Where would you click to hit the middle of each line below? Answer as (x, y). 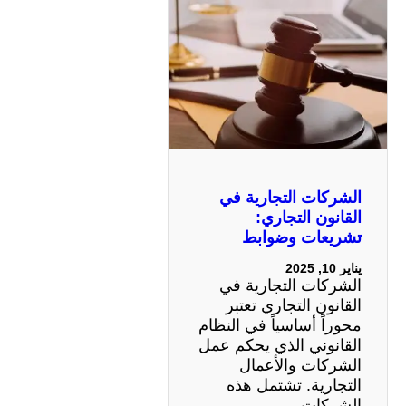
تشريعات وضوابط (302, 238)
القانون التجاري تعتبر (294, 306)
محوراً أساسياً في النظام (280, 326)
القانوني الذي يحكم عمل (280, 346)
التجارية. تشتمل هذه (294, 386)
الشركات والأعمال (300, 366)
